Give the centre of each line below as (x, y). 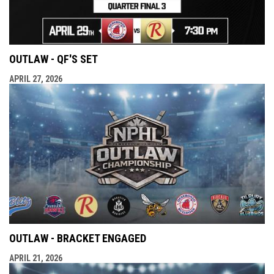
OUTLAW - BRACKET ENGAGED (78, 239)
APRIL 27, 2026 (36, 79)
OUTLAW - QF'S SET (54, 59)
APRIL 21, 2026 (36, 258)
